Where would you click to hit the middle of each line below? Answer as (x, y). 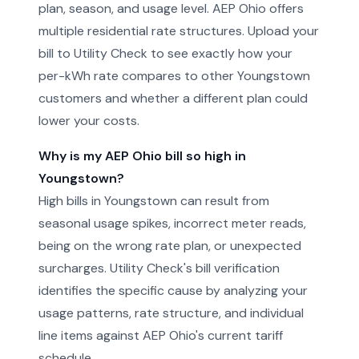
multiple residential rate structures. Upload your (179, 31)
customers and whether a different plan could (173, 98)
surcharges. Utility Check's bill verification (159, 268)
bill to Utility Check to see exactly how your (165, 53)
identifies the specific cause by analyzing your (173, 290)
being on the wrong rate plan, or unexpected (170, 246)
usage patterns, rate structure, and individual (171, 313)
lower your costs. (89, 121)
